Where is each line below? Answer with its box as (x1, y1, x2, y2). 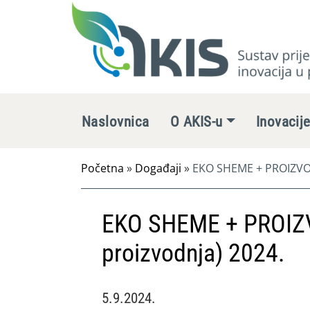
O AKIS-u (170, 113, 223, 130)
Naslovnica (82, 113, 149, 130)
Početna (81, 161, 124, 176)
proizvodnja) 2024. (102, 239, 284, 268)
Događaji (135, 161, 181, 176)
